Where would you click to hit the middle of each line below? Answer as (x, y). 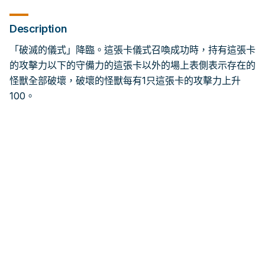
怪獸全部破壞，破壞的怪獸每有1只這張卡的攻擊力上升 (125, 80)
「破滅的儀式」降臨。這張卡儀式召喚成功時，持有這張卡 (132, 50)
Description (38, 29)
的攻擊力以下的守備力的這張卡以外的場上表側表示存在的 (132, 65)
